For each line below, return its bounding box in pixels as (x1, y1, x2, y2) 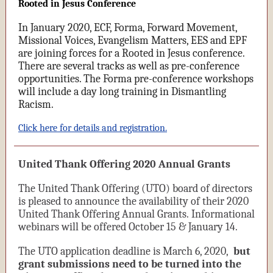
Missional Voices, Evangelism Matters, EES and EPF (18, 34, 247, 47)
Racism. (18, 98, 54, 111)
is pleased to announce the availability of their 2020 (18, 195, 249, 208)
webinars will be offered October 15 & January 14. (18, 221, 238, 233)
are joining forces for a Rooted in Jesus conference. (18, 47, 244, 60)
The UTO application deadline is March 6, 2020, (18, 245, 231, 258)
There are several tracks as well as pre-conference (18, 60, 239, 73)
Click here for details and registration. (18, 122, 167, 133)
